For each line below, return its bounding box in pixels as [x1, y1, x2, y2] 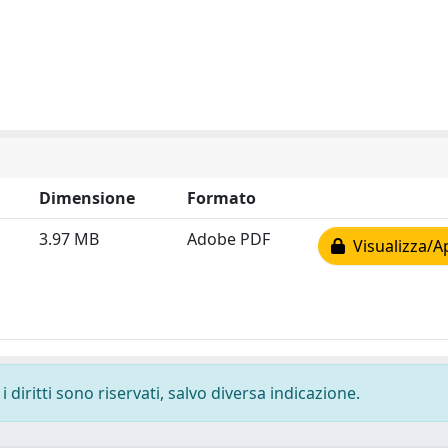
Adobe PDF [187, 228, 270, 250]
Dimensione [39, 187, 135, 209]
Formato [187, 187, 256, 209]
